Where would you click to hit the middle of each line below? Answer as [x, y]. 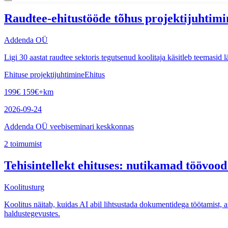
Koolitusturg [24, 187]
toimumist [25, 144]
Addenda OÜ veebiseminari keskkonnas [69, 126]
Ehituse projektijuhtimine [44, 74]
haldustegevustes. [32, 213]
